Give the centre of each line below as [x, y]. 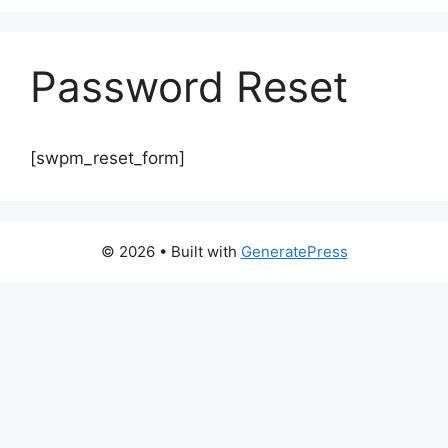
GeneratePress [294, 251]
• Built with [199, 251]
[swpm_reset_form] [107, 157]
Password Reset [189, 86]
